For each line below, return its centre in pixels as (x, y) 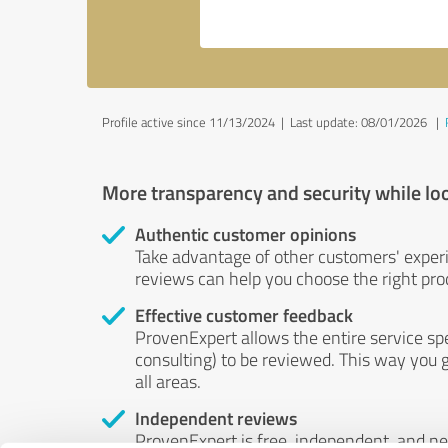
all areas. (168, 381)
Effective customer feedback (244, 315)
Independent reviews (216, 418)
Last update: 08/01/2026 (358, 122)
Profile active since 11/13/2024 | (196, 122)
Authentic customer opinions (245, 234)
